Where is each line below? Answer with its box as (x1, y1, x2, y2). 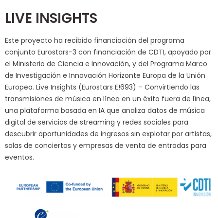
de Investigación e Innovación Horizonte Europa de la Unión (5, 71, 205, 81)
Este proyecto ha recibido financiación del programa (5, 36, 184, 46)
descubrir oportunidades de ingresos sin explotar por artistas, (5, 129, 212, 139)
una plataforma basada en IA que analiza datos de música (5, 106, 205, 116)
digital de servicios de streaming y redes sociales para (5, 117, 188, 127)
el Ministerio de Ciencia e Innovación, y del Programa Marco (5, 59, 207, 69)
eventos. (5, 152, 34, 163)
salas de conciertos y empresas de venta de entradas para (5, 141, 206, 151)
